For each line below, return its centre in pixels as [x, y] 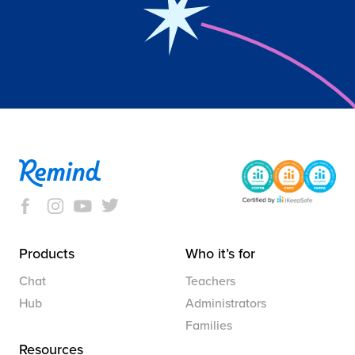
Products [47, 254]
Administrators [226, 304]
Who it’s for [220, 254]
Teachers [210, 282]
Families [209, 326]
